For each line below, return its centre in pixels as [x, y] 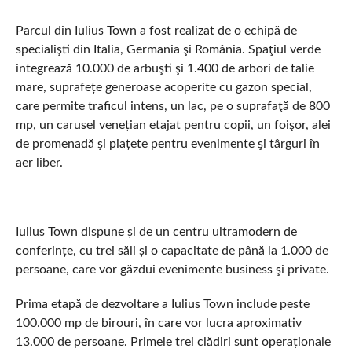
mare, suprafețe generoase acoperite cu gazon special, [163, 87]
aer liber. [39, 163]
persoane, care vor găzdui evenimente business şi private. [172, 269]
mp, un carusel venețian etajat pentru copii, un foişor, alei [173, 125]
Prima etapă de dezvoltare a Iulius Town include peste [162, 304]
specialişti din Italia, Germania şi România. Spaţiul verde [168, 49]
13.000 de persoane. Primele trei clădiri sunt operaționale [173, 342]
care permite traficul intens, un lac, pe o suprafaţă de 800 [172, 106]
